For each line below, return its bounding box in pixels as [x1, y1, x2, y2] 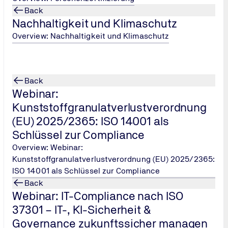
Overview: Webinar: [12, 142, 83, 152]
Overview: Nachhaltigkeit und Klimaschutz [12, 31, 169, 41]
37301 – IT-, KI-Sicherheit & [12, 203, 151, 216]
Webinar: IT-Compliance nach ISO [12, 189, 183, 203]
